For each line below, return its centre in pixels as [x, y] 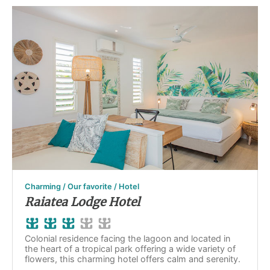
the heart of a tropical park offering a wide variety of [130, 249]
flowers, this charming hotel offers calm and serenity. [133, 259]
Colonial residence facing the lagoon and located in [127, 238]
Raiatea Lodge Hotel [82, 202]
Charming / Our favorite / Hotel [82, 187]
